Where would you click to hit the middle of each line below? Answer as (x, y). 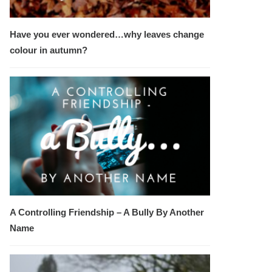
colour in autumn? (49, 50)
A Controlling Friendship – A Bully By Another (107, 212)
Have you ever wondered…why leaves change (107, 34)
